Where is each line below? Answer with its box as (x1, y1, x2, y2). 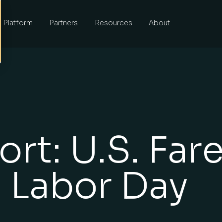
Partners (49, 18, 78, 27)
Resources (94, 18, 132, 27)
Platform (2, 18, 33, 27)
